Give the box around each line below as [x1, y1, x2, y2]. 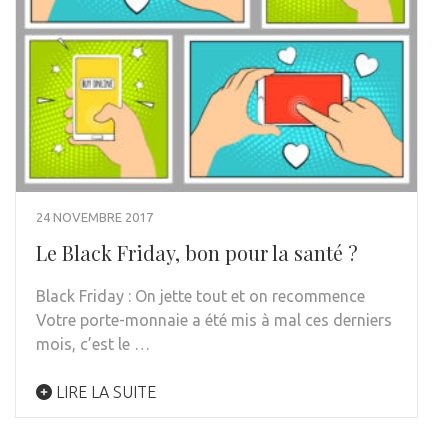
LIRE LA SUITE [52, 383, 156, 402]
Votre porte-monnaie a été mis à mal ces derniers [36, 311, 392, 330]
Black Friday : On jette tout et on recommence [36, 287, 365, 306]
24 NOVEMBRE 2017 [36, 210, 153, 225]
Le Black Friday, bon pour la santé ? [36, 239, 358, 267]
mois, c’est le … [36, 335, 150, 354]
